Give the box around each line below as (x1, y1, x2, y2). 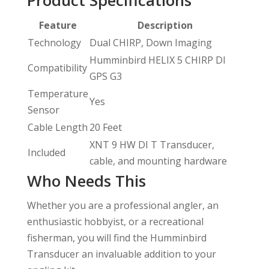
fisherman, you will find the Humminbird (26, 231, 207, 244)
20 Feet (89, 120, 122, 134)
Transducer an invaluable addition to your (26, 247, 216, 261)
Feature (38, 18, 77, 32)
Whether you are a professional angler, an (26, 198, 219, 212)
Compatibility (27, 61, 87, 74)
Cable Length (27, 120, 88, 134)
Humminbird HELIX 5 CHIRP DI (89, 53, 226, 67)
